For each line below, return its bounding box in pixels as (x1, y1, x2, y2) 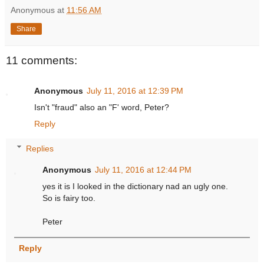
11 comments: (6, 54, 77, 67)
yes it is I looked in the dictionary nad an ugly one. (42, 181, 229, 191)
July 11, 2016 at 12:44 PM (95, 164, 192, 174)
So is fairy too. (42, 193, 96, 203)
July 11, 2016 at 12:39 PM (87, 86, 183, 96)
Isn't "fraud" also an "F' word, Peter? (34, 103, 169, 113)
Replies (26, 143, 54, 153)
